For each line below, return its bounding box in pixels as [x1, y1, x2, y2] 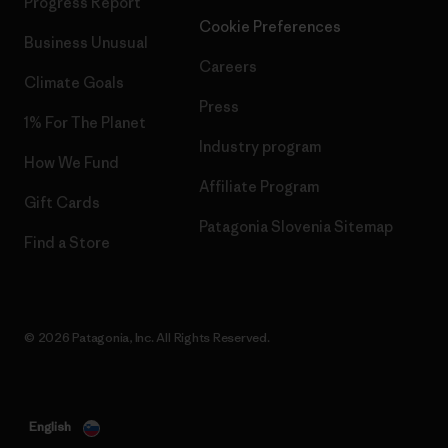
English [29, 418, 71, 436]
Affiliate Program [199, 177, 319, 197]
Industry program [199, 137, 321, 157]
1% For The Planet [24, 113, 146, 133]
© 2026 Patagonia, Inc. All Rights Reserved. [24, 329, 270, 347]
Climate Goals [24, 73, 124, 93]
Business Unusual [24, 33, 148, 53]
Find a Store [24, 233, 110, 253]
